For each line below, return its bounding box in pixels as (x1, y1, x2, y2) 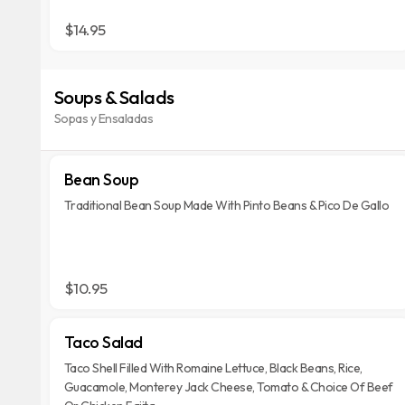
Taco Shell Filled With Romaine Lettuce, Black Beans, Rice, (63, 360, 363, 376)
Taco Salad (63, 332, 143, 353)
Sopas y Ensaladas (53, 109, 154, 127)
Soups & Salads (53, 84, 174, 108)
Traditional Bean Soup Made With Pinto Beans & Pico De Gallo (63, 197, 390, 213)
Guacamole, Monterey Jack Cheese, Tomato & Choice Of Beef (63, 379, 393, 395)
